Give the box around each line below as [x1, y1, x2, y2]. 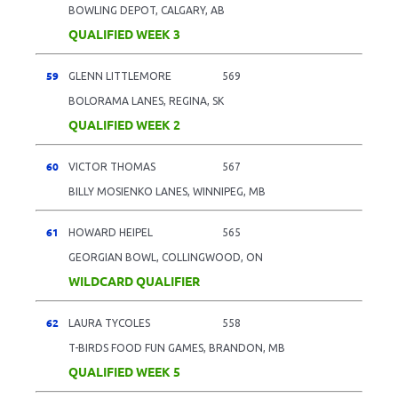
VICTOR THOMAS [68, 160, 155, 172]
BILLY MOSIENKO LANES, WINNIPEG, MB [68, 185, 266, 197]
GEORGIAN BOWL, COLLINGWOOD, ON [68, 251, 263, 263]
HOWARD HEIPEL [68, 226, 153, 238]
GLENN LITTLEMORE [68, 69, 171, 82]
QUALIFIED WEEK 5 [68, 362, 180, 379]
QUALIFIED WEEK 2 [68, 115, 180, 132]
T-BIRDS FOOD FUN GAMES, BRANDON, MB [68, 341, 285, 354]
